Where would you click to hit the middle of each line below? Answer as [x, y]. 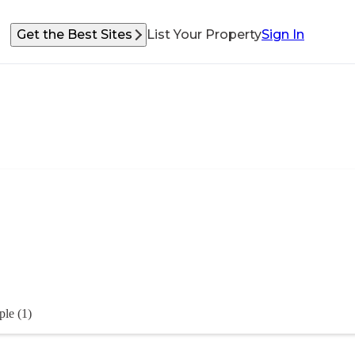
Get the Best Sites [74, 34]
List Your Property [204, 34]
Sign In [283, 34]
